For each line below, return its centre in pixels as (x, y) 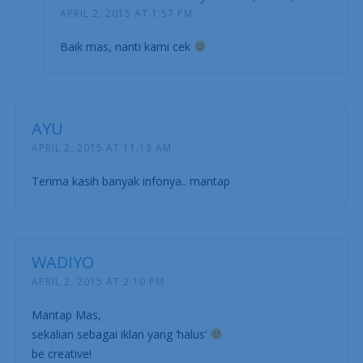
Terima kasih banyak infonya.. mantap (130, 181)
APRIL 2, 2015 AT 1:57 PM (126, 13)
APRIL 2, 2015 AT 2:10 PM (98, 281)
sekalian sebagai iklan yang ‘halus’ (120, 334)
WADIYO (62, 262)
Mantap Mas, (66, 314)
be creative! (61, 353)
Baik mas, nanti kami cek (126, 46)
